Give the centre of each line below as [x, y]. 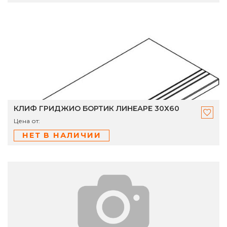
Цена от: [27, 121]
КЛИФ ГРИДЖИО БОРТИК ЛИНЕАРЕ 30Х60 [97, 109]
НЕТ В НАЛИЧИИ [62, 136]
